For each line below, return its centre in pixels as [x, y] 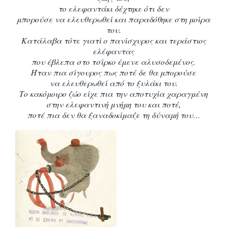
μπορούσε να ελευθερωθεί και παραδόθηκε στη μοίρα [113, 19]
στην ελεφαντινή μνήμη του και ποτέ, [113, 104]
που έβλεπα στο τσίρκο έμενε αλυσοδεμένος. [113, 61]
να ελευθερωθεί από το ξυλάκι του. [113, 83]
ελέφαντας [113, 51]
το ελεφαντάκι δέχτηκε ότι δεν [113, 8]
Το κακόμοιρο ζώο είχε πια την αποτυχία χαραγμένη [113, 93]
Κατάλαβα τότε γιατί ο [65, 40]
